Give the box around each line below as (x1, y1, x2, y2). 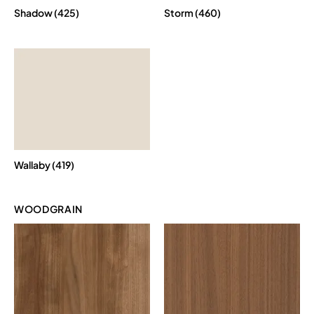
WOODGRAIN (14, 203, 83, 216)
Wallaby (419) (14, 158, 74, 172)
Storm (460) (164, 6, 221, 19)
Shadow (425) (14, 6, 79, 19)
